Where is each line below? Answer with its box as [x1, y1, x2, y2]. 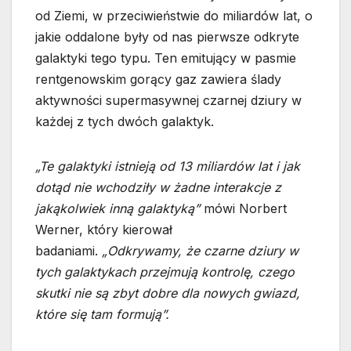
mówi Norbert [200, 201, 287, 217]
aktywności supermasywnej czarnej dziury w [35, 92, 302, 109]
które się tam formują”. [35, 306, 169, 323]
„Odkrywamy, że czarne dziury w [102, 243, 299, 259]
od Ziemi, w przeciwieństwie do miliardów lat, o [35, 8, 313, 24]
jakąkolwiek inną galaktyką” [35, 201, 200, 217]
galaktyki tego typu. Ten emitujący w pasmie [35, 50, 296, 67]
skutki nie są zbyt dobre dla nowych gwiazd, [35, 285, 300, 302]
